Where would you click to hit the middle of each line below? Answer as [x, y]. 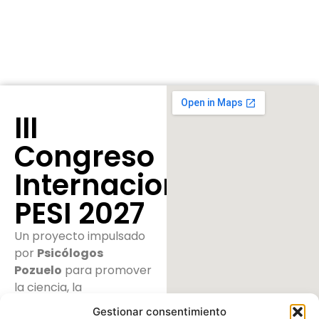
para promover [107, 271]
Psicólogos [70, 253]
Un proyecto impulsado [80, 236]
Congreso [84, 157]
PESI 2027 [79, 214]
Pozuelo [38, 271]
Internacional [111, 185]
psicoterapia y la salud [77, 305]
